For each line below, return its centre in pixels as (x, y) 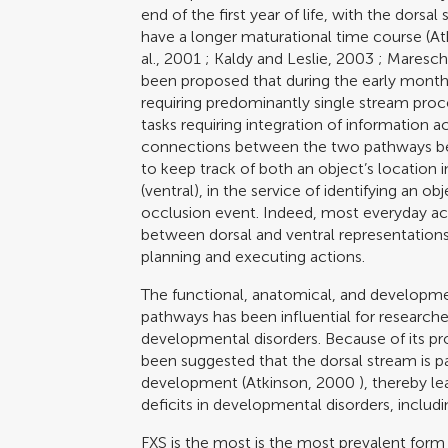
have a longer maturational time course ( (286, 36)
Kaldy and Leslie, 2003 (294, 58)
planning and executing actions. (253, 256)
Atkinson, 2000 (301, 382)
